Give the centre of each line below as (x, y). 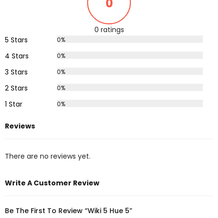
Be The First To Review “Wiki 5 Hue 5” (69, 211)
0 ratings (109, 29)
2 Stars (16, 88)
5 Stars (16, 40)
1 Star (14, 104)
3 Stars (16, 72)
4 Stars (17, 56)
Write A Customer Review (52, 183)
